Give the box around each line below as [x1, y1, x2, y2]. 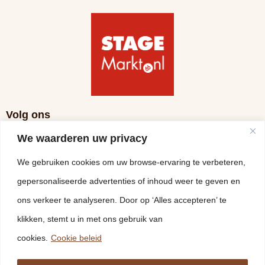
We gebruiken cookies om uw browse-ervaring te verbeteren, [17, 157, 245, 167]
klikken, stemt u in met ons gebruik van [17, 214, 163, 224]
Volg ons [6, 108, 50, 121]
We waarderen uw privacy [17, 132, 147, 144]
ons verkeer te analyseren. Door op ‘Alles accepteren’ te [17, 195, 227, 205]
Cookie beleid [51, 232, 102, 243]
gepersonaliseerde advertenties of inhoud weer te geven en [17, 176, 240, 186]
